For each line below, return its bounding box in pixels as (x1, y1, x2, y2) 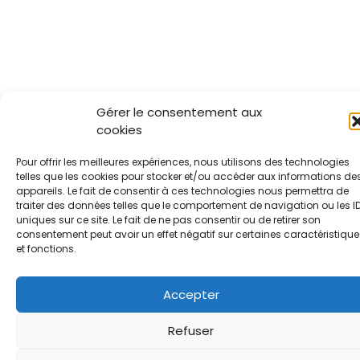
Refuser (168, 321, 214, 339)
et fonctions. (16, 242, 76, 256)
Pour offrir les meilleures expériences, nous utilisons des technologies (16, 155, 350, 169)
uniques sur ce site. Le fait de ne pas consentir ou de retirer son (16, 213, 321, 227)
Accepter (162, 285, 219, 303)
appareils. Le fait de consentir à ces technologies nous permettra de (16, 184, 349, 198)
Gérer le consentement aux (96, 104, 262, 121)
